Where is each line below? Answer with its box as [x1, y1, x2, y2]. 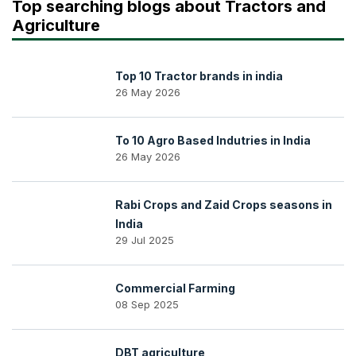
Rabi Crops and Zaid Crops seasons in [115, 198, 332, 211]
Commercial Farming [115, 281, 235, 295]
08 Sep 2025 [115, 298, 179, 311]
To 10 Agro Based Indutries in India [115, 133, 311, 147]
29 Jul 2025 [115, 234, 174, 246]
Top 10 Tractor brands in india [115, 69, 283, 83]
